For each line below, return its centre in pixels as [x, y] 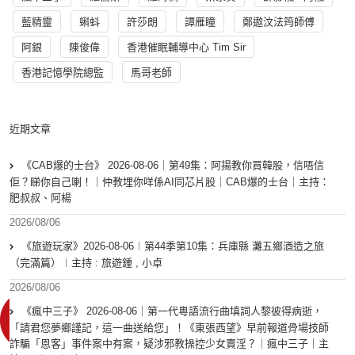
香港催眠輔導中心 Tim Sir [186, 48]
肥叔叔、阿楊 [40, 198]
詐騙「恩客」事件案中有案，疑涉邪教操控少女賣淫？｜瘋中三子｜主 [169, 344]
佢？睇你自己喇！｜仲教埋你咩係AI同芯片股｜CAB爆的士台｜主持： [170, 182]
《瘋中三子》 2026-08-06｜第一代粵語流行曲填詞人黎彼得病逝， [172, 311]
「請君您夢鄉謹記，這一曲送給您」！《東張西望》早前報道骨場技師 [169, 328]
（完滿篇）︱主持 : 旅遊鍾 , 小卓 [86, 263]
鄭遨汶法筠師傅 [279, 22]
